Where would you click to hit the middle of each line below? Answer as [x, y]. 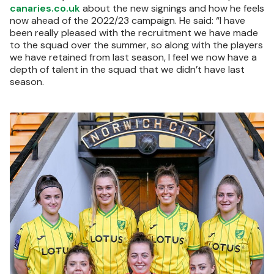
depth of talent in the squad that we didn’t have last [127, 69]
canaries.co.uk [45, 8]
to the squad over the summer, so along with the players [136, 45]
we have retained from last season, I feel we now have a [133, 57]
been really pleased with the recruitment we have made [134, 33]
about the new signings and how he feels [172, 8]
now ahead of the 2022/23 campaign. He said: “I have [128, 20]
